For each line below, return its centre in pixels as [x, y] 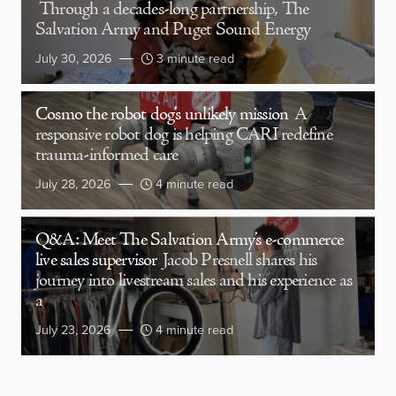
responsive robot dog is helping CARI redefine [184, 136]
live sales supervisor [96, 261]
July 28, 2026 [73, 184]
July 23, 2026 [73, 330]
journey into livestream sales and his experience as [194, 282]
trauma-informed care [107, 156]
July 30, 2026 [74, 59]
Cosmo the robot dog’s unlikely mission [162, 115]
